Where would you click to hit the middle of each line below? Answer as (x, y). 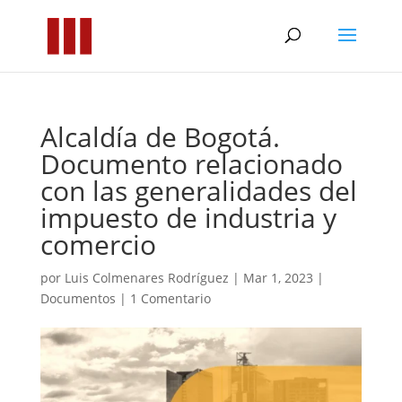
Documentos (78, 298)
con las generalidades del (198, 191)
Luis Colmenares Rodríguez (146, 278)
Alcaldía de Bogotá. (160, 137)
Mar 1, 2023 (278, 278)
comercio (98, 245)
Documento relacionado (191, 164)
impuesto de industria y (188, 218)
